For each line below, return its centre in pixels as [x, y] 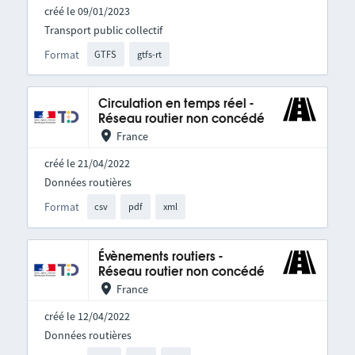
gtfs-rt [150, 54]
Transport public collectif [103, 30]
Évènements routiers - [160, 257]
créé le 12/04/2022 [87, 316]
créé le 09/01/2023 [87, 11]
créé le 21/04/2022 [87, 164]
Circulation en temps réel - [176, 105]
